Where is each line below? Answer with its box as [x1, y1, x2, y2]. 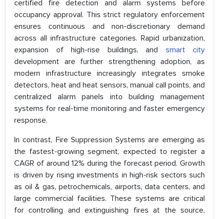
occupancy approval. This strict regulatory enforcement [14, 10, 205, 20]
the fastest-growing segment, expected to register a [14, 147, 205, 157]
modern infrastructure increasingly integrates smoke [14, 68, 205, 79]
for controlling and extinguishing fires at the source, [14, 205, 205, 216]
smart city [165, 45, 205, 55]
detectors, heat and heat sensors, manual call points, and [14, 80, 205, 90]
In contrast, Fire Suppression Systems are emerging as [14, 135, 205, 145]
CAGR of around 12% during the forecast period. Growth [14, 158, 205, 169]
